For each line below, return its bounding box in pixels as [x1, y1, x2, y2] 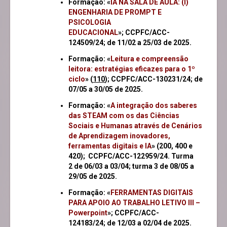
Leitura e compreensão [110, 55, 188, 63]
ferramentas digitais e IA [68, 142, 152, 150]
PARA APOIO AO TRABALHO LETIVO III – [68, 199, 200, 207]
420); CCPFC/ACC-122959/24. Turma [68, 152, 194, 161]
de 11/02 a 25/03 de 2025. [107, 39, 192, 47]
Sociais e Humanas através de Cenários [68, 122, 202, 130]
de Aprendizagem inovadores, [68, 132, 170, 140]
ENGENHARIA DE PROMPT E [68, 8, 162, 17]
